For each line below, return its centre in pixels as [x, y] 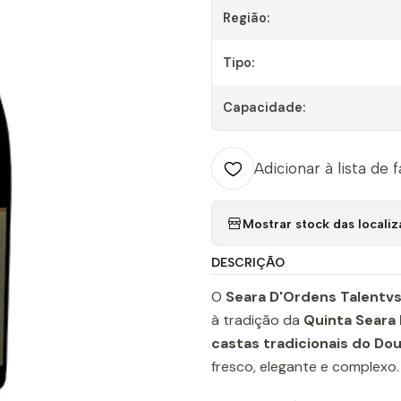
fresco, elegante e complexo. [305, 367]
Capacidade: [264, 107]
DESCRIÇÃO [248, 262]
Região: [246, 18]
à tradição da [257, 320]
